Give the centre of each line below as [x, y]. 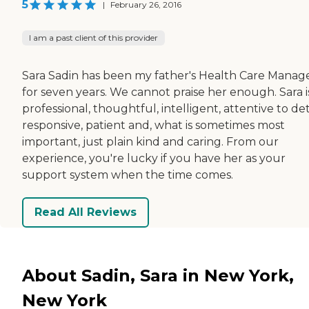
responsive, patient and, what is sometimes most [153, 125]
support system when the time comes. [128, 175]
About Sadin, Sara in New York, [158, 275]
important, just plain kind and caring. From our [150, 141]
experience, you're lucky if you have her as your [154, 158]
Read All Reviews [86, 212]
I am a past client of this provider [93, 37]
